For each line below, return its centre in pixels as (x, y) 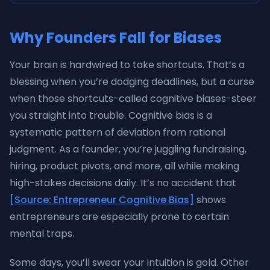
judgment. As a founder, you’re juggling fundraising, (128, 149)
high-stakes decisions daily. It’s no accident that (123, 183)
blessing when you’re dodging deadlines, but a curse (132, 82)
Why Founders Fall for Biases (116, 38)
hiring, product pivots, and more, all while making (124, 166)
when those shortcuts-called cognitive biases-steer (133, 99)
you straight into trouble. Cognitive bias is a (111, 115)
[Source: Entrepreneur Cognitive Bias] (102, 200)
